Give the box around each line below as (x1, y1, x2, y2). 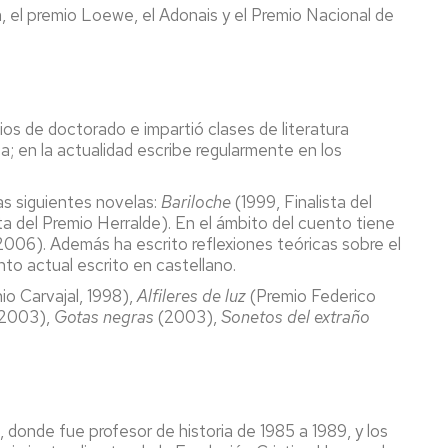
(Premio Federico (246, 284, 376, 307)
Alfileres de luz (137, 284, 246, 307)
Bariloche (161, 190, 231, 213)
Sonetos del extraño (221, 305, 370, 328)
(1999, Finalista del (231, 190, 372, 213)
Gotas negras (54, 305, 154, 328)
